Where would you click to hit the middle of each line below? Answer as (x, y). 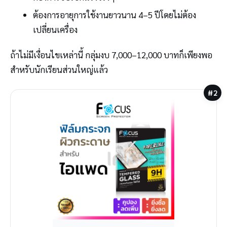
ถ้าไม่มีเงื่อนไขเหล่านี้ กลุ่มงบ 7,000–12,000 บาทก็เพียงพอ (111, 54)
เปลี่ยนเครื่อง (55, 30)
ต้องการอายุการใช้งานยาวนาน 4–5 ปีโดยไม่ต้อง (114, 15)
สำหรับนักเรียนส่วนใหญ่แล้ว (59, 69)
